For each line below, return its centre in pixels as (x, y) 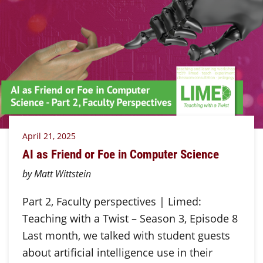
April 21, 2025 (49, 136)
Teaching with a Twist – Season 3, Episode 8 (130, 218)
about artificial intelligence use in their (117, 252)
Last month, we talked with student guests (126, 235)
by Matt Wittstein (56, 173)
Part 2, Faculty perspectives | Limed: (112, 201)
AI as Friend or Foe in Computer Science (120, 154)
